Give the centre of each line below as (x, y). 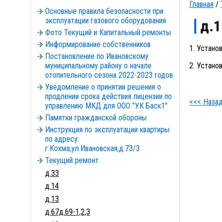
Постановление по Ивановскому (97, 56)
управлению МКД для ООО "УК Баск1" (106, 106)
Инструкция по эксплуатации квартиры (107, 130)
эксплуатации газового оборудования (106, 21)
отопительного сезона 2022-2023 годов (109, 75)
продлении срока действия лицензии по (109, 96)
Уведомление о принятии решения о (103, 87)
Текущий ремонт (72, 160)
